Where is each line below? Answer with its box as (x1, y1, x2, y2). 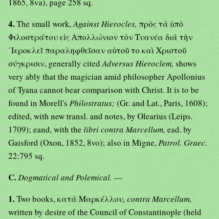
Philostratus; (69, 97, 117, 109)
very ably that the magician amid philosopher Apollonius (8, 71, 205, 83)
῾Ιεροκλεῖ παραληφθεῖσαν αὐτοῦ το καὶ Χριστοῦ (8, 44, 186, 56)
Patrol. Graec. (158, 137, 207, 149)
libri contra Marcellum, (84, 124, 167, 135)
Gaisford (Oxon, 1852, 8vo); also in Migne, (8, 137, 158, 149)
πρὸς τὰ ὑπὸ (139, 18, 183, 30)
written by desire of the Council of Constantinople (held (8, 206, 201, 218)
